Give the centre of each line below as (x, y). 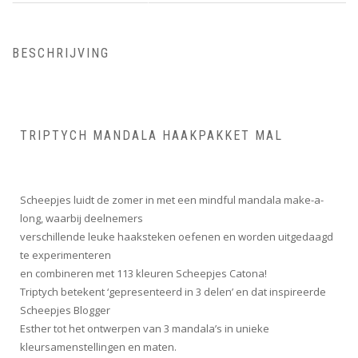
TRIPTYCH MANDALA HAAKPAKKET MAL (151, 136)
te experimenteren (66, 255)
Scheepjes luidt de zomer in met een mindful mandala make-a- (172, 200)
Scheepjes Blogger (65, 310)
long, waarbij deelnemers (82, 219)
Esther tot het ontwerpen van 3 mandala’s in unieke (145, 329)
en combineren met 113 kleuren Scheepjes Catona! (143, 274)
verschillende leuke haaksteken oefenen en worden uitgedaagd (177, 237)
